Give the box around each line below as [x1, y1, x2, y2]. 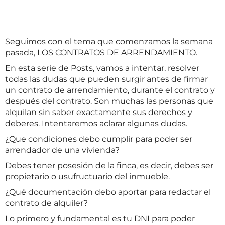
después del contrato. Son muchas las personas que [5, 96, 213, 106]
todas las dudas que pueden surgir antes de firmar [5, 74, 208, 84]
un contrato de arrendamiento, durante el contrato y [5, 85, 215, 95]
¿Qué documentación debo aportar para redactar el [5, 187, 211, 197]
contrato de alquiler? [5, 198, 88, 208]
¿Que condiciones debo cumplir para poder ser [5, 134, 192, 144]
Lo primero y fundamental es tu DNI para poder [5, 214, 195, 223]
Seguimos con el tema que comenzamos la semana [5, 37, 213, 46]
